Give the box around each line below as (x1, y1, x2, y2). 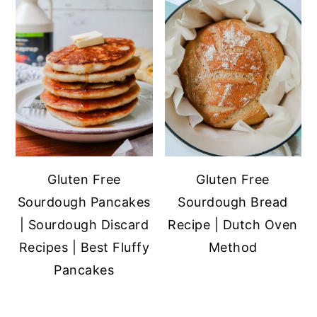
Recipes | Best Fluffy (18, 240, 150, 255)
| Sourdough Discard (19, 217, 149, 233)
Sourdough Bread (178, 195, 288, 210)
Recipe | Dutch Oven (168, 217, 298, 233)
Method (208, 240, 258, 255)
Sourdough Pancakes (17, 195, 151, 210)
